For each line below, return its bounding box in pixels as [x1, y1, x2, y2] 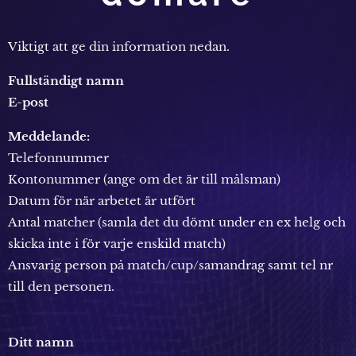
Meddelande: [8, 129, 90, 144]
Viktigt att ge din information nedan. [8, 39, 233, 54]
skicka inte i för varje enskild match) [8, 236, 226, 251]
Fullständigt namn [8, 73, 124, 88]
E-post [8, 95, 48, 110]
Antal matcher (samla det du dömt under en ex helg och [8, 215, 346, 230]
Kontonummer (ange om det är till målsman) [8, 172, 281, 187]
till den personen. [8, 279, 114, 294]
